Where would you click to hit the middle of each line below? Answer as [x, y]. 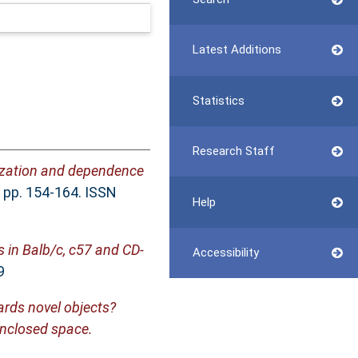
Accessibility [225, 252]
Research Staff [233, 151]
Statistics [218, 100]
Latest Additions [237, 50]
